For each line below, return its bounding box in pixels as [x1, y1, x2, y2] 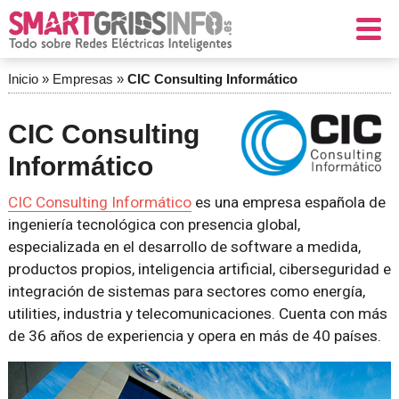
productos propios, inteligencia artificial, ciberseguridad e [7, 260, 391, 278]
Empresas [52, 71, 113, 86]
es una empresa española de [191, 193, 386, 211]
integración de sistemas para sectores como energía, [7, 282, 365, 300]
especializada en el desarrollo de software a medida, [7, 238, 361, 256]
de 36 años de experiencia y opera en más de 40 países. [7, 327, 381, 345]
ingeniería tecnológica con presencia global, [7, 216, 300, 233]
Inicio [7, 71, 38, 86]
